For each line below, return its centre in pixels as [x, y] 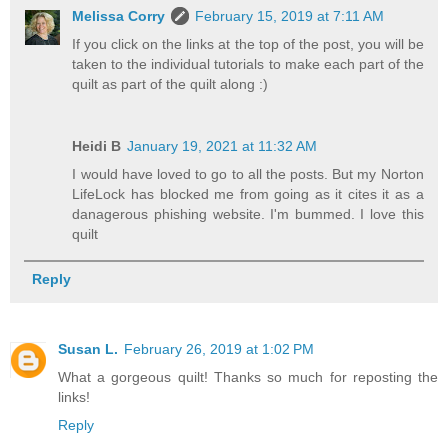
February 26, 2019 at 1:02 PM [219, 348]
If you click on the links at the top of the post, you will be [248, 43]
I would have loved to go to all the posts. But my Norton [248, 173]
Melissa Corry [119, 15]
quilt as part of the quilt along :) [170, 83]
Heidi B [97, 145]
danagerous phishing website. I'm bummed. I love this [248, 213]
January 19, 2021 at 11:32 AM [222, 145]
